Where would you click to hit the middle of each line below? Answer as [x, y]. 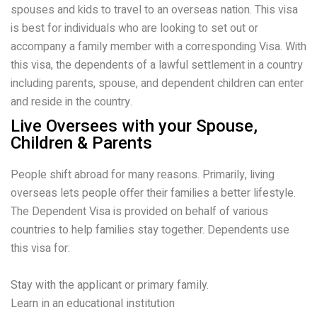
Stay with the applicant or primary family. [110, 284]
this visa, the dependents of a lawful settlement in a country [157, 65]
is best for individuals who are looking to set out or [134, 29]
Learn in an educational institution [93, 303]
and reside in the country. [71, 102]
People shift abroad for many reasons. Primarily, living [143, 174]
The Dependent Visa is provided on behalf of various [139, 211]
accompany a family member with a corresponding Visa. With [158, 47]
